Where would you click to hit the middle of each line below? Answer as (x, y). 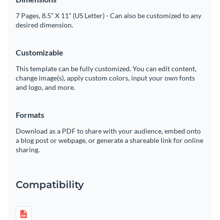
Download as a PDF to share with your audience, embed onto (108, 131)
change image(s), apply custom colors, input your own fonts (105, 78)
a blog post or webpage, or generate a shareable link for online (110, 140)
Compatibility (50, 184)
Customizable (40, 52)
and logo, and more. (45, 87)
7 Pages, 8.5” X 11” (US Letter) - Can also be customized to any (109, 15)
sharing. (28, 149)
